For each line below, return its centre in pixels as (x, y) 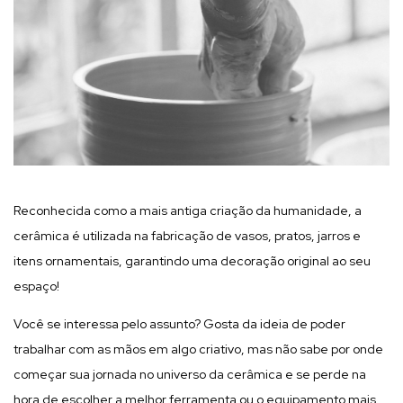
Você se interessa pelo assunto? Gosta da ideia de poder (179, 323)
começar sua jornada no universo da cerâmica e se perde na (190, 374)
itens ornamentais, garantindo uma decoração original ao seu (192, 260)
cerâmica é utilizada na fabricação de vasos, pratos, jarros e (187, 235)
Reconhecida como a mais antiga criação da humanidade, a (188, 210)
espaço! (36, 286)
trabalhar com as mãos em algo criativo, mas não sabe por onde (198, 349)
